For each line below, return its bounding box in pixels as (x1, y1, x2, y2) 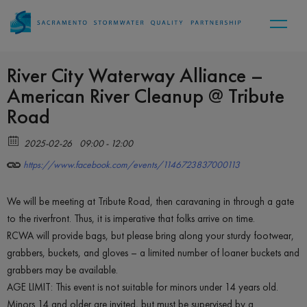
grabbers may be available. (7, 263, 118, 277)
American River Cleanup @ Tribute (7, 83, 284, 110)
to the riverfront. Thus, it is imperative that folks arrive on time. (7, 212, 255, 225)
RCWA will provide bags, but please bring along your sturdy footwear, (7, 229, 294, 243)
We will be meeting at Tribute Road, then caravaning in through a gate (7, 195, 294, 208)
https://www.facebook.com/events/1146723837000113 (21, 158, 240, 171)
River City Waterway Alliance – (7, 62, 263, 89)
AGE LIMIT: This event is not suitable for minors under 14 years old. (7, 280, 278, 294)
